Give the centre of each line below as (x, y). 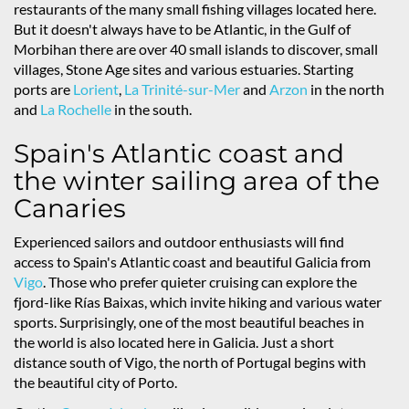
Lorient (96, 89)
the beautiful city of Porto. (95, 383)
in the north (346, 89)
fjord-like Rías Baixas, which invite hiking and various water (198, 302)
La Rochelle (76, 110)
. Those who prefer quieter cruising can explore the (200, 282)
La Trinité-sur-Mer (182, 89)
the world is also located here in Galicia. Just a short (174, 342)
